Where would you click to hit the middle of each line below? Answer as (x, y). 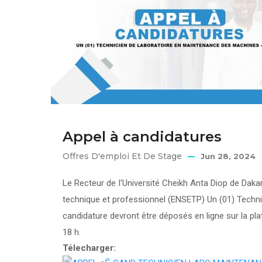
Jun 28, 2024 (228, 156)
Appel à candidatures (142, 137)
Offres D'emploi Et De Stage (122, 156)
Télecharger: (90, 248)
